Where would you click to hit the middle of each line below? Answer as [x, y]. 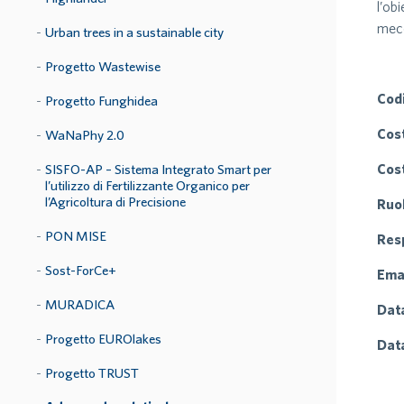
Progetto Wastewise [103, 66]
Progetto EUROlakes [103, 339]
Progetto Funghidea [101, 101]
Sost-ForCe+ [81, 270]
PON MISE [76, 236]
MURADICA [80, 304]
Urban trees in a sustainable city [134, 32]
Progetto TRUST [92, 373]
